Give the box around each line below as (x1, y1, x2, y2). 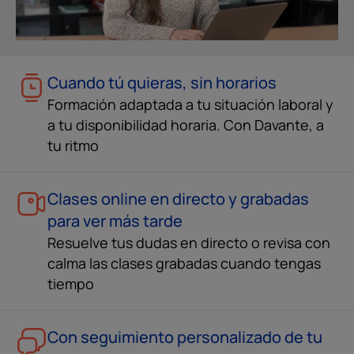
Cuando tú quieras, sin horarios (47, 72, 277, 93)
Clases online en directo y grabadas (47, 188, 309, 209)
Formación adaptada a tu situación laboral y (47, 95, 333, 114)
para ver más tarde (47, 210, 183, 232)
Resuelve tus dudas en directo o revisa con (47, 233, 330, 252)
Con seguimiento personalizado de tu (47, 326, 322, 348)
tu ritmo (47, 136, 99, 155)
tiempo (47, 274, 94, 293)
